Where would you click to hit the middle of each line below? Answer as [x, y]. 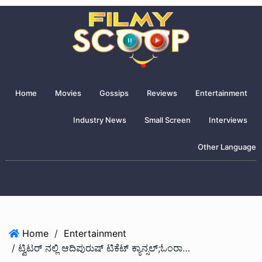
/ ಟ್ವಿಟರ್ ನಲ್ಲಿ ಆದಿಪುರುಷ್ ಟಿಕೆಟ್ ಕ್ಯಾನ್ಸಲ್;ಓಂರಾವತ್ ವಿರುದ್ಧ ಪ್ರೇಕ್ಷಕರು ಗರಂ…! [186, 248]
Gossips [114, 93]
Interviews [228, 120]
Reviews [162, 93]
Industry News [99, 120]
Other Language [227, 147]
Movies [68, 93]
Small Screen [167, 120]
